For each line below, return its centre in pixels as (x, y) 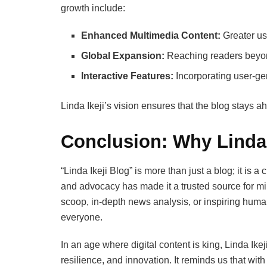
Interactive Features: (128, 76)
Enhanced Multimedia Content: (151, 35)
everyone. (82, 218)
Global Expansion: (123, 55)
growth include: (93, 8)
